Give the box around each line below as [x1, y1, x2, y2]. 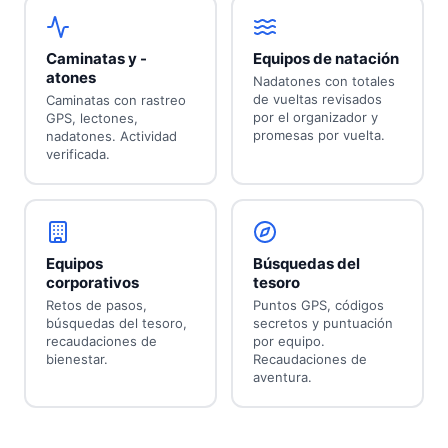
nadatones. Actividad [45, 128, 177, 145]
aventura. [252, 369, 312, 386]
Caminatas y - [45, 49, 147, 69]
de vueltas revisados [252, 91, 382, 108]
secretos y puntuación [252, 315, 393, 332]
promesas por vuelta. [252, 127, 385, 144]
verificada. [45, 146, 110, 163]
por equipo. [252, 333, 325, 350]
